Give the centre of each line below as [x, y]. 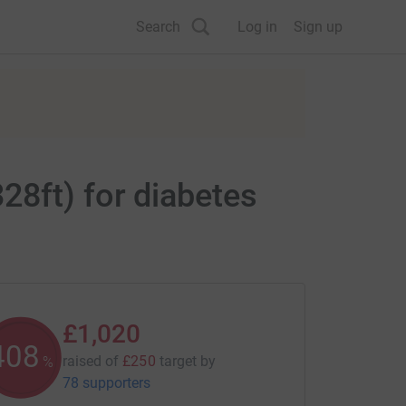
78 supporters [106, 383]
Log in [257, 26]
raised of [91, 361]
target [178, 361]
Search [158, 26]
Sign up [318, 26]
